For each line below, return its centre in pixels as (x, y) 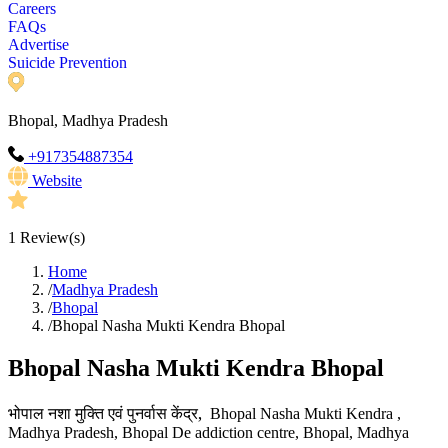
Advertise (38, 45)
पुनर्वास (147, 413)
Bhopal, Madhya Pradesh (88, 121)
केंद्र (184, 413)
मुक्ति (89, 413)
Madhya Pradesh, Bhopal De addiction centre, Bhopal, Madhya (208, 433)
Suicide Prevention (67, 63)
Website (57, 181)
